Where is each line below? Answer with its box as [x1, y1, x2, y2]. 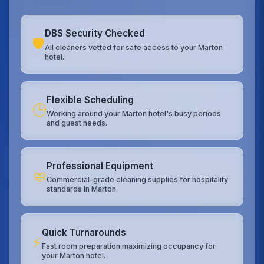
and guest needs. [47, 118, 108, 127]
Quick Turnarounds [42, 226, 127, 238]
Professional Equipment [47, 160, 154, 172]
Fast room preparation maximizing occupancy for [42, 241, 216, 250]
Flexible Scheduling [47, 94, 134, 105]
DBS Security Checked [45, 28, 146, 39]
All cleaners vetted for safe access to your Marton [45, 42, 223, 52]
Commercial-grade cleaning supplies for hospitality [47, 175, 229, 184]
